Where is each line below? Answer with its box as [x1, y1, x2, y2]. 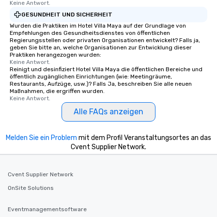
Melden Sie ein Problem [6, 134, 77, 142]
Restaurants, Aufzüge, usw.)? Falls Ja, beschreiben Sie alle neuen [10, 80, 192, 88]
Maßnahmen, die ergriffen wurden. [10, 88, 105, 95]
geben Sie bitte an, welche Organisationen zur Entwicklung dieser [10, 44, 192, 51]
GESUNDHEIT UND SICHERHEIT [21, 11, 112, 18]
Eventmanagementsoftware [8, 206, 87, 213]
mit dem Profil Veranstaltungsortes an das [77, 134, 211, 142]
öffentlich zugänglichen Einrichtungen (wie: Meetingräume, [10, 73, 172, 80]
